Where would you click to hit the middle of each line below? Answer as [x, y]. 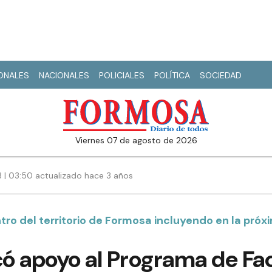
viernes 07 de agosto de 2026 [139, 141]
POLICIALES [122, 75]
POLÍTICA [172, 75]
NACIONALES [64, 75]
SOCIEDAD [221, 75]
